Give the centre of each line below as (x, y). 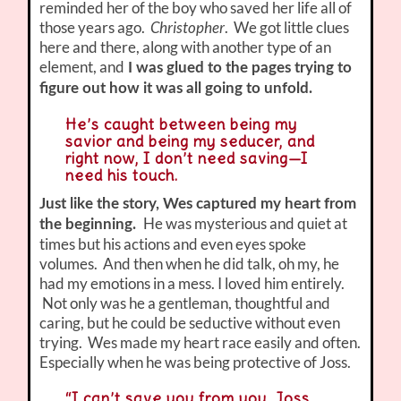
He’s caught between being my (181, 125)
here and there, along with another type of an (186, 47)
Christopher (188, 28)
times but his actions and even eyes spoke (173, 244)
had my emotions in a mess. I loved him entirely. (192, 284)
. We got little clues (287, 28)
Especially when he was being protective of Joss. (196, 363)
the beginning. (92, 225)
